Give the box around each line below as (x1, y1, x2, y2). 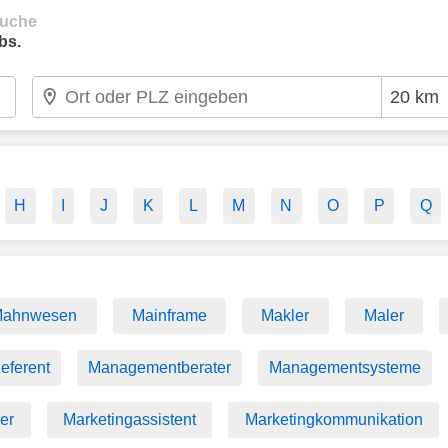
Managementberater (88, 359, 231, 376)
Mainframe (131, 307, 207, 324)
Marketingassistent (63, 411, 197, 428)
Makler (261, 307, 310, 324)
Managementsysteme (269, 359, 421, 376)
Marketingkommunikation (244, 411, 423, 428)
